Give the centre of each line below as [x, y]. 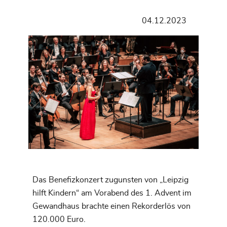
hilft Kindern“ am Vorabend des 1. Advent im [112, 193]
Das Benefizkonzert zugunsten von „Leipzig [110, 180]
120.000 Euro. [59, 219]
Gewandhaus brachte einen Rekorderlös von [111, 206]
